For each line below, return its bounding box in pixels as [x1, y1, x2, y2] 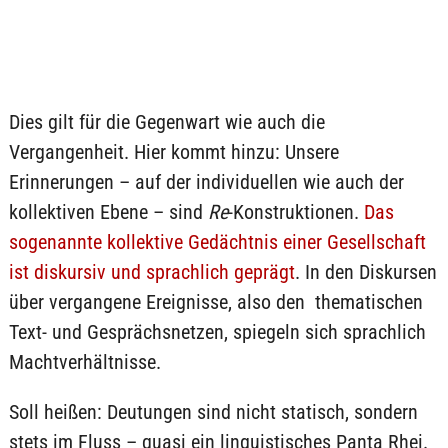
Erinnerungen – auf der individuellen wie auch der [8, 170, 404, 194]
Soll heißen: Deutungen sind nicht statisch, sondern [8, 400, 418, 424]
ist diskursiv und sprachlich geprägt [8, 260, 295, 284]
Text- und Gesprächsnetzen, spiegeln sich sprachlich [8, 320, 426, 344]
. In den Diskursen [294, 260, 437, 284]
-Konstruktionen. [227, 200, 364, 224]
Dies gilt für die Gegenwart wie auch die [8, 110, 325, 134]
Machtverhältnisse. [8, 350, 161, 374]
